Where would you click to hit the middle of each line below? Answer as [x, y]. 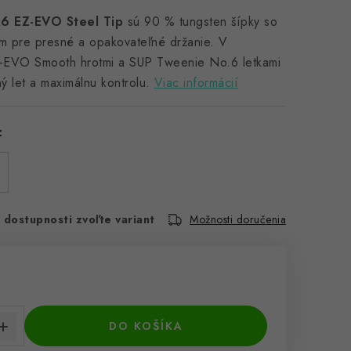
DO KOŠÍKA [146, 326]
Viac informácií [196, 83]
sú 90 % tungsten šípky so [200, 22]
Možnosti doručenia [238, 219]
